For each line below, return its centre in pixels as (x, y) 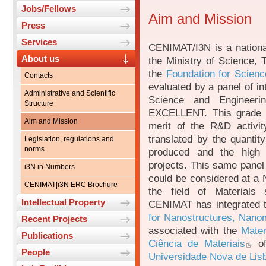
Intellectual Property (63, 202)
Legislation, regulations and (69, 139)
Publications (47, 236)
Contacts (39, 76)
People (36, 252)
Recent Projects (54, 219)
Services (39, 42)
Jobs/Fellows (49, 9)
